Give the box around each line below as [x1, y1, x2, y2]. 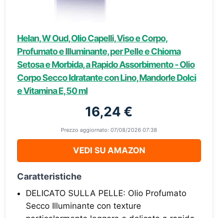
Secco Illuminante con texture [26, 200, 141, 211]
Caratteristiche [17, 171, 82, 182]
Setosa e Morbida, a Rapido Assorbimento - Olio [17, 59, 195, 70]
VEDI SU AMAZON [73, 145, 145, 155]
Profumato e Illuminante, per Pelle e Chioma [17, 46, 181, 56]
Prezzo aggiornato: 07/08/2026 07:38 [61, 126, 157, 133]
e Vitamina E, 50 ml [17, 85, 88, 96]
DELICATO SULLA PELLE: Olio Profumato [26, 188, 186, 198]
